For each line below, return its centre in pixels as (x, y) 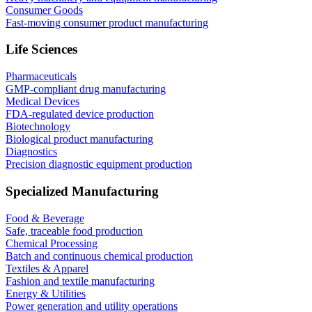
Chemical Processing (52, 243)
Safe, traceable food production (74, 231)
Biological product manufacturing (79, 139)
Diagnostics (31, 152)
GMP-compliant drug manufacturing (86, 89)
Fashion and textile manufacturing (80, 281)
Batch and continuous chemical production (99, 256)
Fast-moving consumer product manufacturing (107, 22)
